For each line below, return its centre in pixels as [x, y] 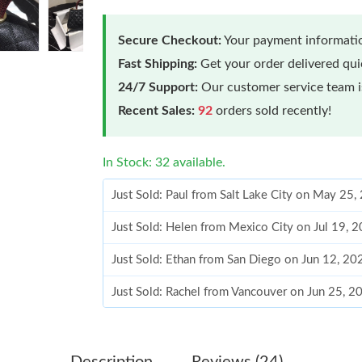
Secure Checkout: [170, 40]
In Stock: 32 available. [164, 162]
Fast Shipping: [158, 63]
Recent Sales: [157, 110]
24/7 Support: [158, 87]
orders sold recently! [272, 110]
